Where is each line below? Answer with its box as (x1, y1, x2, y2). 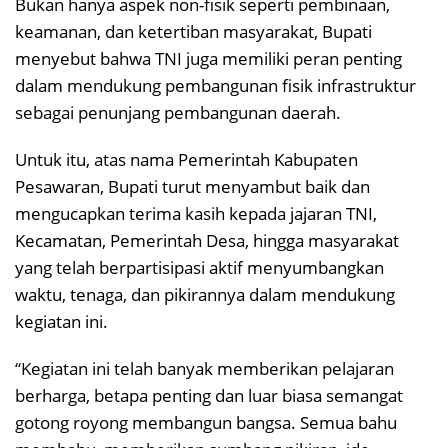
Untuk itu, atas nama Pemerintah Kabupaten (15, 147, 358, 171)
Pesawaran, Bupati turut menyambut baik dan (15, 174, 370, 198)
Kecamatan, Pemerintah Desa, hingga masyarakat (15, 228, 399, 252)
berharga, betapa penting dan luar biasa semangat (15, 383, 403, 407)
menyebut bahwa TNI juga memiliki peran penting (15, 46, 402, 70)
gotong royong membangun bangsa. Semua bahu (15, 410, 397, 434)
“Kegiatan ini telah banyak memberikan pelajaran (15, 356, 394, 380)
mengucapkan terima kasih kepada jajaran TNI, (15, 201, 377, 225)
